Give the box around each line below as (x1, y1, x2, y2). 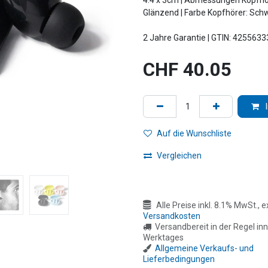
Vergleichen (157, 151, 202, 161)
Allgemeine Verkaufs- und (155, 243, 254, 253)
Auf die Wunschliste (157, 128, 232, 138)
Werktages (143, 232, 184, 242)
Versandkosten (143, 211, 200, 221)
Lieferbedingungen (143, 254, 215, 264)
